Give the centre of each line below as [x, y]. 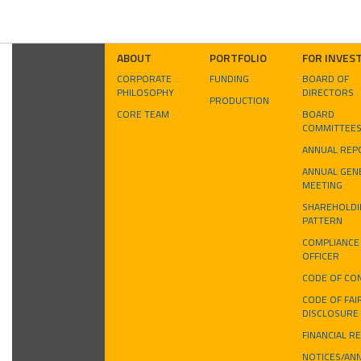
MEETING [322, 185]
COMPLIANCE [331, 242]
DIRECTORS [328, 92]
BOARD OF [326, 78]
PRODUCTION [239, 100]
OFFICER [321, 255]
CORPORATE [144, 78]
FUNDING [229, 78]
